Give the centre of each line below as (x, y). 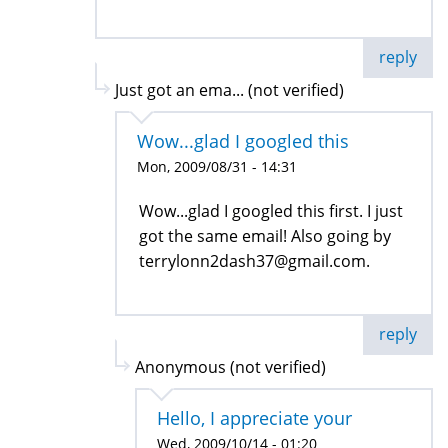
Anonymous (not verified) (230, 366)
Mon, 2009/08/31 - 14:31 (217, 166)
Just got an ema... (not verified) (229, 89)
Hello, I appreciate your (254, 417)
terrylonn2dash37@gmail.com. (254, 260)
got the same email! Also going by (265, 235)
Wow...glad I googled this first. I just (271, 210)
